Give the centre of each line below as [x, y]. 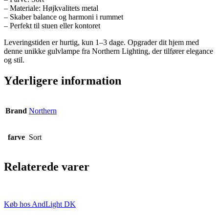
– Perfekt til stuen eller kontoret [52, 25]
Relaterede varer [47, 167]
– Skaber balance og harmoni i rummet [64, 17]
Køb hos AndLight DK [40, 204]
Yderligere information [63, 80]
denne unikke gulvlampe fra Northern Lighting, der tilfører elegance [109, 51]
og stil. [14, 60]
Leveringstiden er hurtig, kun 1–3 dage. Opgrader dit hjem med [101, 42]
